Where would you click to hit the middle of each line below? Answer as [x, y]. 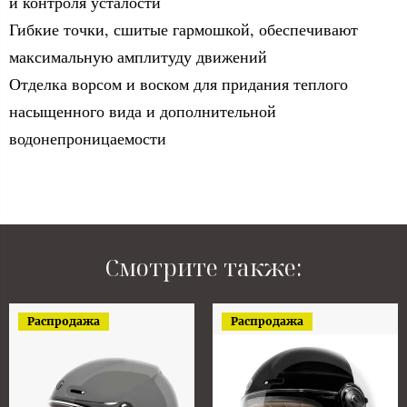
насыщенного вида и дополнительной [143, 110]
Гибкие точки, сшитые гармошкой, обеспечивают [184, 29]
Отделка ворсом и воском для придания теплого [179, 83]
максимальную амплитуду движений [138, 56]
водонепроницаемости [88, 138]
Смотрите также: [203, 267]
